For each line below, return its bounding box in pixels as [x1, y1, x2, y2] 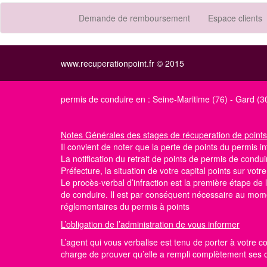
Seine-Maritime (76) [153, 93, 228, 105]
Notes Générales [61, 129, 127, 141]
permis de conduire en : [61, 93, 153, 105]
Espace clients [208, 12, 262, 24]
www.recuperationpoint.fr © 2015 [61, 57, 184, 69]
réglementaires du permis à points [61, 200, 190, 212]
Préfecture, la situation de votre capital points [61, 164, 233, 176]
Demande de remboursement [79, 12, 190, 24]
